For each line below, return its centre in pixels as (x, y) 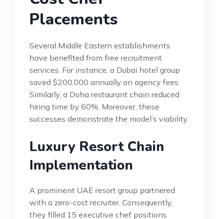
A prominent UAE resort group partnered (102, 190)
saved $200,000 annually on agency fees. (105, 82)
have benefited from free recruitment (96, 57)
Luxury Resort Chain (97, 146)
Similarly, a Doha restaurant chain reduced (104, 94)
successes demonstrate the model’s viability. (109, 119)
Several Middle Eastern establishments (100, 45)
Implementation (81, 165)
